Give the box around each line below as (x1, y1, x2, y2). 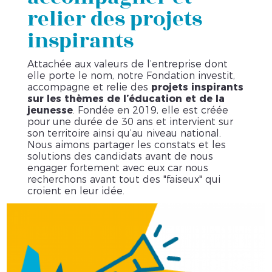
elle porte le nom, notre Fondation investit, (27, 70, 235, 81)
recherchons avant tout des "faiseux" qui (27, 174, 220, 185)
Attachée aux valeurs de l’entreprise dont (27, 58, 228, 70)
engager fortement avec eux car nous (27, 162, 208, 174)
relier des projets (27, 4, 202, 35)
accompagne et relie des (27, 81, 151, 93)
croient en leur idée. (27, 185, 124, 197)
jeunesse (27, 104, 73, 116)
